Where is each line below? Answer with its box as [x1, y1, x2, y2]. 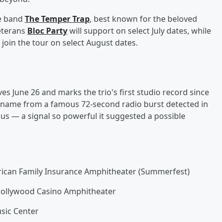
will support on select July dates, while [67, 25, 211, 36]
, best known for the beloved [90, 13, 197, 24]
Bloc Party [27, 25, 67, 36]
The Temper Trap [25, 13, 90, 24]
